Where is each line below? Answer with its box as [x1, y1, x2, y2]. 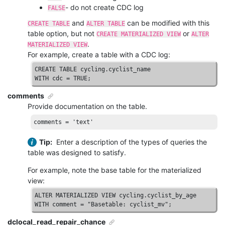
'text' [72, 118, 94, 126]
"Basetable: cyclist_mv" [87, 200, 169, 208]
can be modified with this [125, 18, 209, 27]
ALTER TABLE [86, 20, 125, 27]
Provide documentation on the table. [28, 101, 147, 110]
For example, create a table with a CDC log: [28, 50, 170, 59]
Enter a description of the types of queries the [54, 137, 207, 146]
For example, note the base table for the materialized [28, 165, 201, 174]
